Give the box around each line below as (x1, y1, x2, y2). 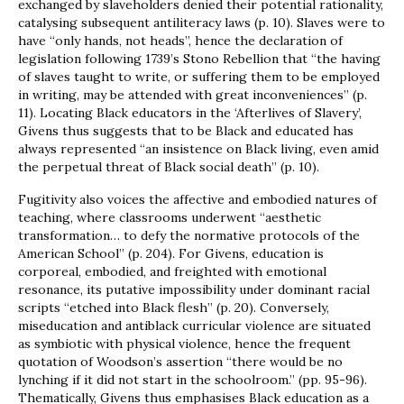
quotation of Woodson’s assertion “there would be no (18, 353, 343, 371)
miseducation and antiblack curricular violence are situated (18, 317, 371, 335)
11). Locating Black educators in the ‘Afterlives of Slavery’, (18, 105, 362, 122)
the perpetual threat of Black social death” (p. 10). (18, 159, 319, 176)
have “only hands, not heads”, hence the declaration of (18, 32, 343, 50)
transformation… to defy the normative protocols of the (18, 227, 360, 244)
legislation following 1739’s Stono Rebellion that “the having (18, 50, 381, 68)
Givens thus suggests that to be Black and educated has (18, 123, 353, 140)
